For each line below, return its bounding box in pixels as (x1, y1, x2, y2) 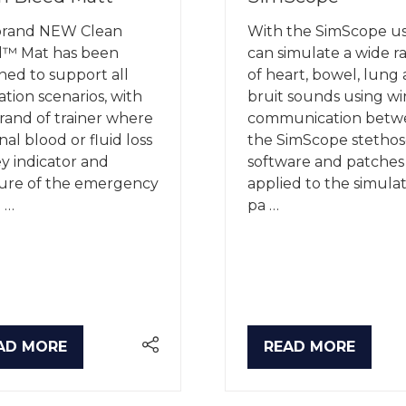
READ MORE (264, 338, 355, 356)
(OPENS (263, 347, 321, 365)
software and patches (247, 152, 404, 170)
